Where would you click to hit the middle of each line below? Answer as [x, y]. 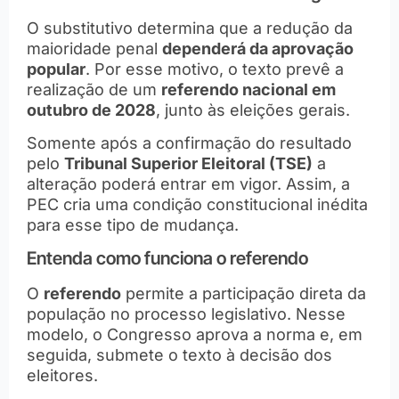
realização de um [94, 89]
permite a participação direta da [244, 294]
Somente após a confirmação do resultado [189, 142]
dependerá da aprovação [258, 48]
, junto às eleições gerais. [253, 110]
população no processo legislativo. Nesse [186, 314]
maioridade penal [94, 48]
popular [56, 69]
